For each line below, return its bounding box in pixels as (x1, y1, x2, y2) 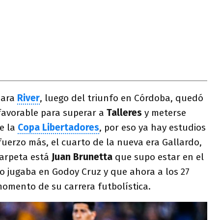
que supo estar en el (112, 151, 204, 163)
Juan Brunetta (52, 151, 112, 163)
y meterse (142, 107, 186, 118)
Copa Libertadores (18, 122, 99, 133)
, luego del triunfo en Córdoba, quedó (40, 92, 203, 104)
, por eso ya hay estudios (99, 122, 206, 133)
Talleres (107, 107, 142, 118)
